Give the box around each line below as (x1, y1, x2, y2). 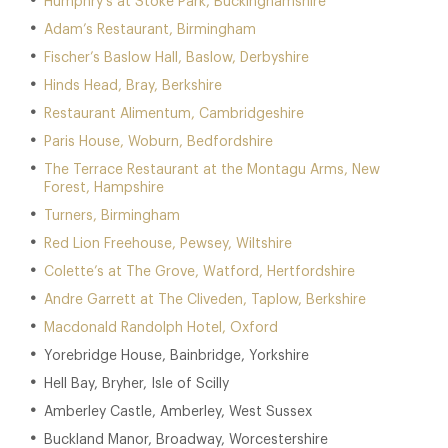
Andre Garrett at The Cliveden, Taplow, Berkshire (44, 293, 366, 307)
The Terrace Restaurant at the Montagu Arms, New (44, 163, 380, 177)
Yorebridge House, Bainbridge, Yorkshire (44, 349, 309, 363)
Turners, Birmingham (44, 209, 180, 223)
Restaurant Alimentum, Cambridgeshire (44, 107, 304, 121)
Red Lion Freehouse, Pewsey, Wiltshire (44, 237, 292, 251)
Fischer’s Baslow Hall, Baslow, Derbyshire (44, 51, 309, 65)
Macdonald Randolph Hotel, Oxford (44, 321, 278, 335)
